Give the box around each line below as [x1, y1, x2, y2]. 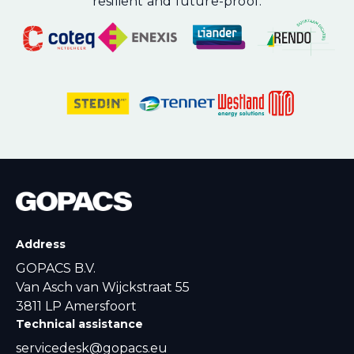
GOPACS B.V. [16, 261, 96, 277]
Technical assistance [16, 317, 143, 332]
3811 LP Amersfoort [16, 299, 137, 314]
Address [16, 237, 66, 252]
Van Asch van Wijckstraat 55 [16, 280, 190, 296]
